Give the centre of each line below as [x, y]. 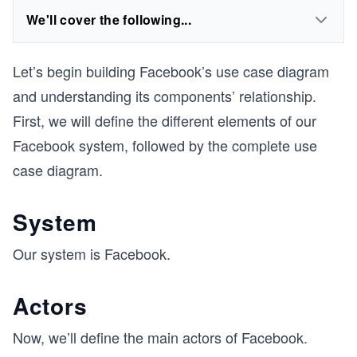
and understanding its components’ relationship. [165, 96]
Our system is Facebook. [92, 253]
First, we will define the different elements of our [165, 120]
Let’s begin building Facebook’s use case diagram [171, 71]
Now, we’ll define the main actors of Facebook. [160, 337]
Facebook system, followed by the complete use [165, 145]
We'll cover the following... [109, 20]
